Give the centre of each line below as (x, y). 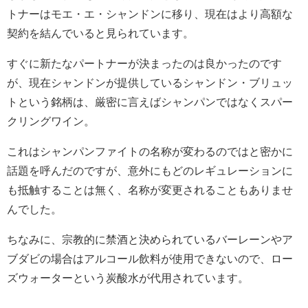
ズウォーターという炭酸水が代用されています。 (128, 278)
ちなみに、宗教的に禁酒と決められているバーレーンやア (150, 240)
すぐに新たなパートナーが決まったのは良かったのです (144, 64)
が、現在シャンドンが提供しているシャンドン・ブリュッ (150, 83)
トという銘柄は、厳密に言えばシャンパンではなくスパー (150, 102)
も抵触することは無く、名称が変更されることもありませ (150, 190)
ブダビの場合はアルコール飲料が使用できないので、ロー (150, 259)
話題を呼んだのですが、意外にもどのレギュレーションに (150, 171)
